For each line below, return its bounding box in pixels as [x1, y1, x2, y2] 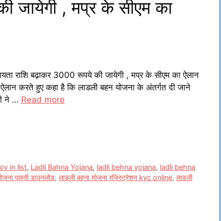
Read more [21, 95, 65, 105]
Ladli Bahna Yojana [31, 162, 93, 171]
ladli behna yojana [97, 162, 156, 171]
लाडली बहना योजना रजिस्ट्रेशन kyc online [59, 173, 172, 182]
